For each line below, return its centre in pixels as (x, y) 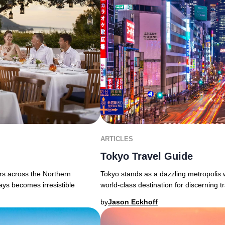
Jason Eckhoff (133, 202)
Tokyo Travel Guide (147, 156)
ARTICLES (117, 139)
